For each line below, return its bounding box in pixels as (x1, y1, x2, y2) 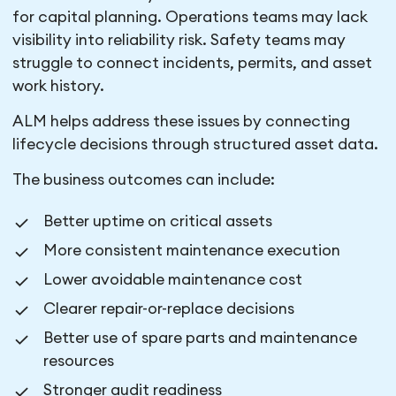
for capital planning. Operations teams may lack (12, 10, 369, 26)
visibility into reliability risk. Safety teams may (12, 33, 346, 49)
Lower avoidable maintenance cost (43, 272, 303, 288)
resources (43, 354, 115, 369)
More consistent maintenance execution (43, 243, 341, 259)
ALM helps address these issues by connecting (12, 114, 351, 130)
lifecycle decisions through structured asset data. (12, 137, 379, 153)
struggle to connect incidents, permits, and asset (12, 56, 373, 72)
